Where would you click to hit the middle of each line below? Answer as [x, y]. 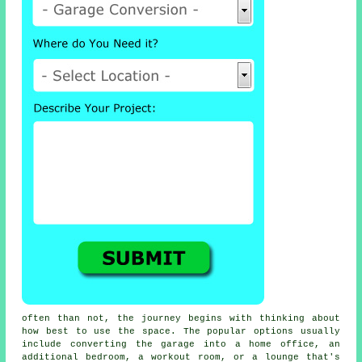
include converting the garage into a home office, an [181, 345]
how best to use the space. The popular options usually [181, 332]
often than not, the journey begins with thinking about [181, 319]
